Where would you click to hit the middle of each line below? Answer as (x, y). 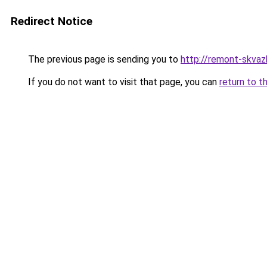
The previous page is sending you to (103, 59)
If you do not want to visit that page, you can (122, 82)
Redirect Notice (52, 21)
